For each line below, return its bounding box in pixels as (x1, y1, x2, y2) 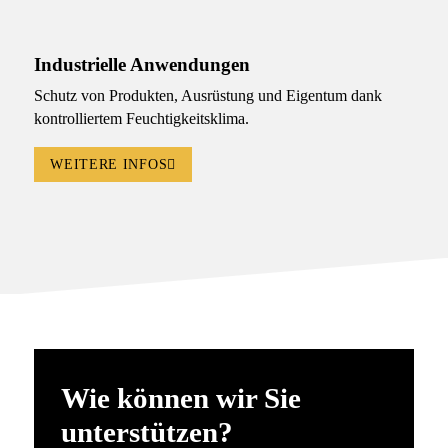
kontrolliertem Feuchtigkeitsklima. (33, 109, 249, 129)
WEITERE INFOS (50, 157, 168, 173)
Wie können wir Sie (60, 381, 301, 414)
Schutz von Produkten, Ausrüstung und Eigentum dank (33, 86, 382, 106)
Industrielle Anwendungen (33, 54, 250, 76)
